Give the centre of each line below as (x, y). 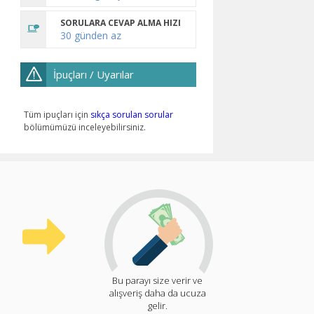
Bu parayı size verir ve (157, 280)
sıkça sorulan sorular (132, 114)
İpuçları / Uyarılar (94, 74)
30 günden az (91, 35)
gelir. (157, 305)
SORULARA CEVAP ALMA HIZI (121, 22)
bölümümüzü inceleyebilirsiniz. (85, 127)
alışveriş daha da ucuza (157, 293)
